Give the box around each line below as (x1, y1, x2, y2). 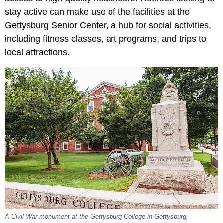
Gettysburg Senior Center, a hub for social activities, (5, 20, 211, 30)
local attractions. (5, 47, 70, 57)
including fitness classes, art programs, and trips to (5, 33, 206, 44)
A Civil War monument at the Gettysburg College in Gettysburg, (5, 213, 188, 221)
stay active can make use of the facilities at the (5, 6, 190, 17)
